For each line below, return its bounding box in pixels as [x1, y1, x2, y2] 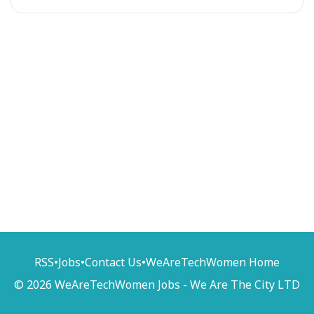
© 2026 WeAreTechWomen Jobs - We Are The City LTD [14, 276, 300, 292]
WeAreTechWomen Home [146, 254, 280, 270]
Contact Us [85, 254, 142, 270]
